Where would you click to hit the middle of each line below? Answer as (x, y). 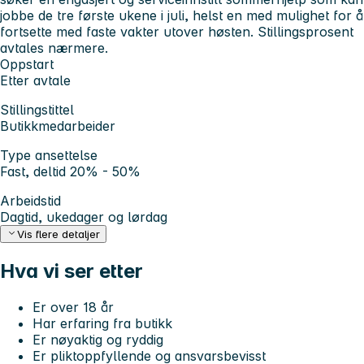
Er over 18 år (73, 308)
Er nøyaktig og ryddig (98, 340)
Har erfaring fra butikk (102, 324)
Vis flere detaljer (59, 234)
